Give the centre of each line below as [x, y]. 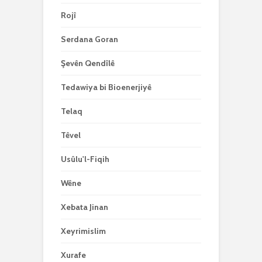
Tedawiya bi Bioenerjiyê [106, 87]
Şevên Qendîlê [88, 63]
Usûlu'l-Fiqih [85, 159]
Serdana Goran [89, 39]
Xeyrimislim [83, 231]
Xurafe [73, 255]
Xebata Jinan [85, 207]
